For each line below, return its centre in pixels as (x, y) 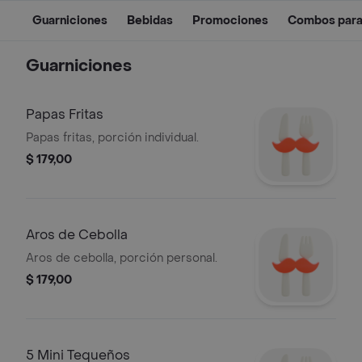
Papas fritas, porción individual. (112, 138)
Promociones (230, 21)
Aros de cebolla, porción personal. (122, 258)
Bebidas (150, 21)
